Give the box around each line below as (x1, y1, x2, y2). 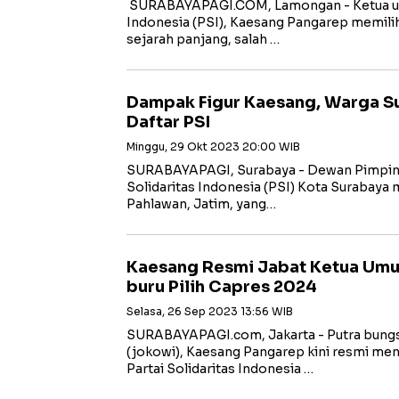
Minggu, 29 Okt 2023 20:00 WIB (126, 140, 300, 153)
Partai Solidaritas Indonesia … (126, 361, 313, 377)
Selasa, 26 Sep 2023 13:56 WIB (126, 305, 293, 318)
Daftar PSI (126, 112, 210, 132)
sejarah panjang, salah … (126, 31, 280, 47)
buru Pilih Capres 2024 (126, 277, 317, 297)
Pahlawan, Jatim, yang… (126, 196, 276, 212)
